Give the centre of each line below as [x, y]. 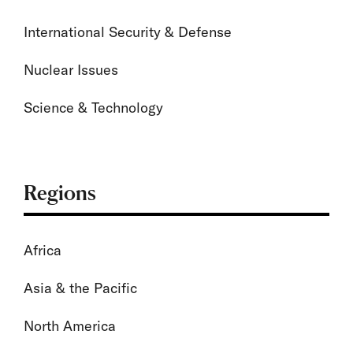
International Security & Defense [128, 32]
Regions [60, 193]
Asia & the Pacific [80, 288]
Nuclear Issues [71, 70]
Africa [43, 250]
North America [70, 326]
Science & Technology [93, 108]
